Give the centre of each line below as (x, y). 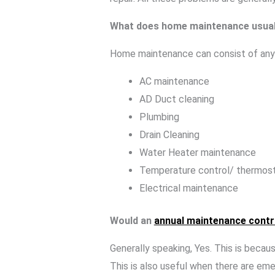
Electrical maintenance (188, 188)
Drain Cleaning (169, 135)
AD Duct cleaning (176, 99)
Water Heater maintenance (197, 153)
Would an (132, 221)
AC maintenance (174, 82)
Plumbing (159, 117)
